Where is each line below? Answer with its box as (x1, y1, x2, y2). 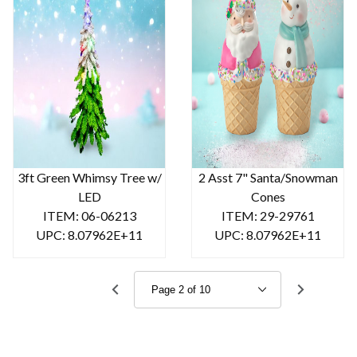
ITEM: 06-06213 (42, 207, 136, 223)
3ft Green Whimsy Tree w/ (17, 169, 162, 185)
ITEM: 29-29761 (221, 207, 315, 223)
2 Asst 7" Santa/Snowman (198, 169, 338, 185)
